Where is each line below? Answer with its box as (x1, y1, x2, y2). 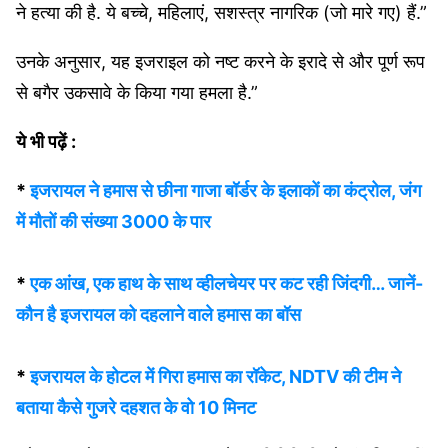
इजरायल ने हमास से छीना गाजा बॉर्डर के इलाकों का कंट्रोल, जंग (30, 179, 421, 201)
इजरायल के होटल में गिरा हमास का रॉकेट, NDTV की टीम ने (30, 365, 401, 387)
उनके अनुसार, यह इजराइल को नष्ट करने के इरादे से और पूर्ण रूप (16, 50, 425, 72)
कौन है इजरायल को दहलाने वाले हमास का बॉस (16, 303, 301, 325)
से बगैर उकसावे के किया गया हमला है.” (16, 81, 258, 103)
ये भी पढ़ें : (16, 130, 76, 152)
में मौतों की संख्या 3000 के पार (16, 210, 211, 232)
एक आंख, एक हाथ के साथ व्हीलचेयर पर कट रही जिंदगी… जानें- (30, 272, 423, 294)
